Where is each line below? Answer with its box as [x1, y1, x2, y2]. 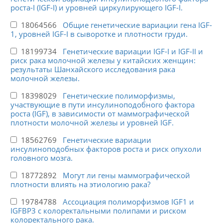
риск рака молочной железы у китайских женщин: [10, 55, 196, 66]
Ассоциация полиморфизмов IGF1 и [62, 197, 194, 207]
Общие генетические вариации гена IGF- [62, 20, 212, 30]
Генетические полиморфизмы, [62, 91, 175, 101]
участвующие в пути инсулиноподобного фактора [10, 100, 195, 110]
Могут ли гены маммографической [62, 170, 190, 181]
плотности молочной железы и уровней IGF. [10, 117, 174, 128]
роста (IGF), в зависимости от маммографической [10, 109, 190, 119]
